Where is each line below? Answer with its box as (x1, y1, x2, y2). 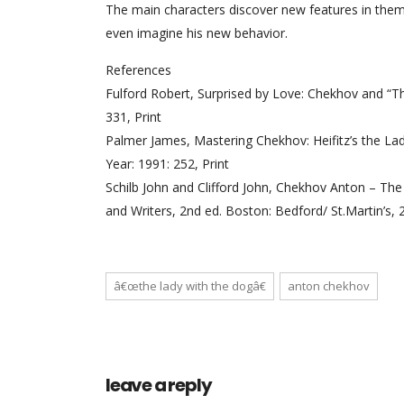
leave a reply (106, 372, 212, 398)
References (106, 61, 171, 78)
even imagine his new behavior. (106, 24, 288, 41)
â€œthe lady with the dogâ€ (114, 278, 266, 294)
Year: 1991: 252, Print (106, 155, 229, 172)
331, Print (106, 108, 161, 125)
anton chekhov (288, 278, 370, 294)
